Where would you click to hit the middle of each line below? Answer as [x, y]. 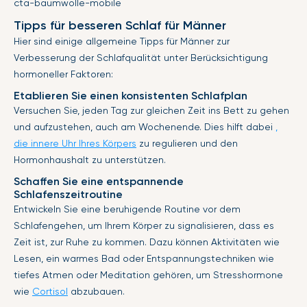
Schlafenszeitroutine [68, 195]
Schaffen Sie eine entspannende [99, 182]
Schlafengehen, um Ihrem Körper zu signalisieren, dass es [144, 226]
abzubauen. [96, 292]
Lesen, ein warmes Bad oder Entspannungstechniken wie [144, 259]
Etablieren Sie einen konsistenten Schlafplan [131, 96]
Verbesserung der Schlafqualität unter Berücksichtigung [141, 58]
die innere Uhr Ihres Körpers [75, 144]
